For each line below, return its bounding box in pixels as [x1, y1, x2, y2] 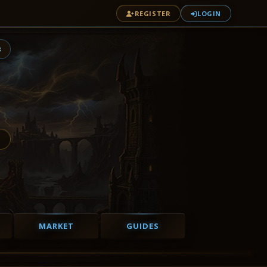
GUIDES [126, 221, 159, 231]
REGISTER [134, 9, 171, 18]
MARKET [38, 221, 74, 231]
